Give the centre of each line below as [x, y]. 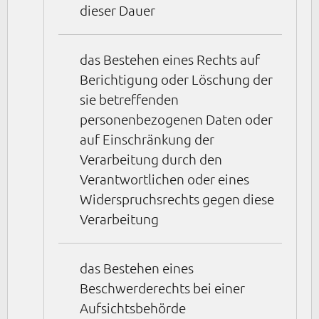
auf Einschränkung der [147, 139]
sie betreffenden [129, 99]
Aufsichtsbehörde [133, 308]
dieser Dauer [117, 10]
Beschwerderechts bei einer [162, 288]
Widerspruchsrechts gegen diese [177, 199]
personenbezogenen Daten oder [176, 119]
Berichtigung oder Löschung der [176, 79]
